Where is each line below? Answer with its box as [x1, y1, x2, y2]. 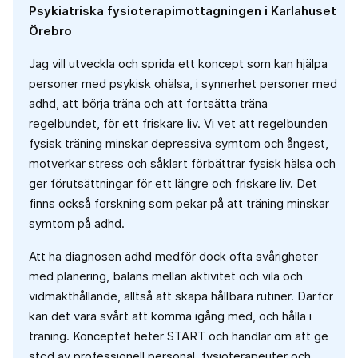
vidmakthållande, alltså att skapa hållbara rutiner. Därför [29, 288, 333, 304]
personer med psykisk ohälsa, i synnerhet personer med [29, 76, 337, 92]
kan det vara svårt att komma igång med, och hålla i [29, 308, 312, 324]
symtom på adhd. [29, 216, 125, 232]
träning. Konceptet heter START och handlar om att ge [29, 328, 328, 344]
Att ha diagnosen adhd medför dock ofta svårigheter [29, 249, 318, 265]
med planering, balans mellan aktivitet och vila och [29, 268, 303, 284]
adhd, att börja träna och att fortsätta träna [29, 96, 268, 112]
